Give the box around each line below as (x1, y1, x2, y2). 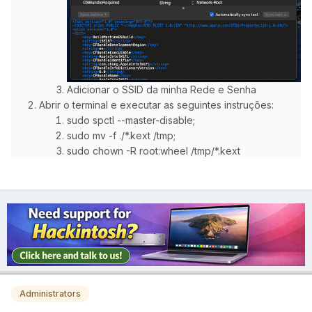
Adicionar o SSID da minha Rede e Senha (67, 84, 256, 96)
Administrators (19, 288, 81, 299)
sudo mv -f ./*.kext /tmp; (67, 130, 175, 142)
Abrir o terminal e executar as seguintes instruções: (39, 99, 274, 111)
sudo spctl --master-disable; (67, 114, 195, 127)
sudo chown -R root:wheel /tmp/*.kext (67, 145, 240, 157)
